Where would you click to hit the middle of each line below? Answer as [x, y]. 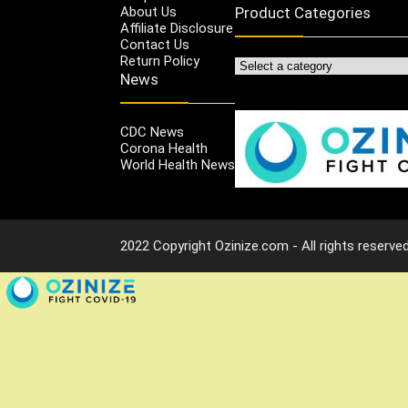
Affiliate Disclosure [177, 28]
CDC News [152, 132]
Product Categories [303, 12]
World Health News [178, 164]
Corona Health [164, 148]
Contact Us [155, 44]
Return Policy [160, 61]
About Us [148, 11]
